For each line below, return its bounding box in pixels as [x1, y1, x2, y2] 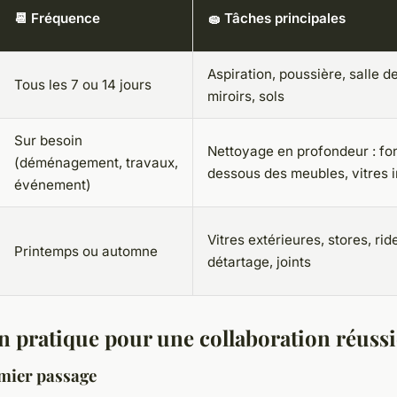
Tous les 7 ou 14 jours [14, 75, 152, 93]
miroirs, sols [207, 87, 284, 105]
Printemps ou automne [14, 242, 158, 260]
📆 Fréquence [14, 9, 100, 27]
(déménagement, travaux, [14, 153, 178, 171]
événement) [14, 175, 91, 193]
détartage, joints [207, 253, 311, 270]
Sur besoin [14, 131, 82, 149]
